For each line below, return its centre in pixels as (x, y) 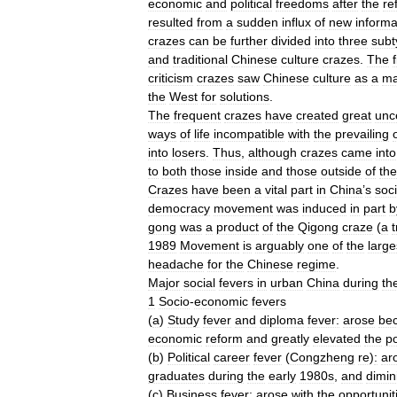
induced (324, 208)
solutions (245, 97)
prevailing (362, 134)
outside (341, 171)
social (199, 283)
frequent (197, 115)
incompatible (249, 134)
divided (291, 41)
